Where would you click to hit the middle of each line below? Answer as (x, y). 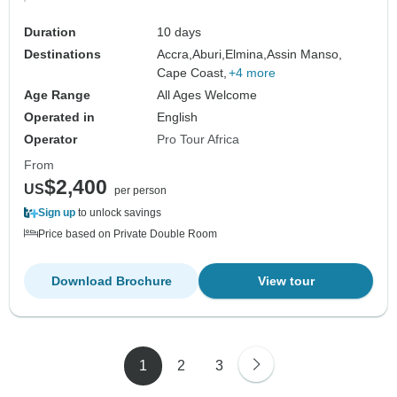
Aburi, (209, 54)
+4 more (253, 73)
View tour (286, 281)
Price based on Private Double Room (128, 234)
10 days (179, 32)
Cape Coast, (192, 73)
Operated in (59, 117)
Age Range (57, 95)
